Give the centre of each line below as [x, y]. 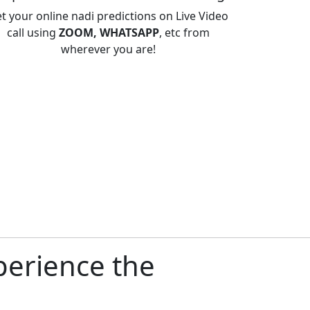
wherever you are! [108, 49]
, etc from [184, 33]
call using [33, 33]
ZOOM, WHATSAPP [109, 33]
